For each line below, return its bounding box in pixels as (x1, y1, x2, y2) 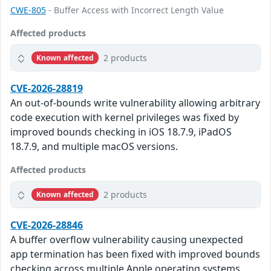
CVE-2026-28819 (10, 82, 83, 96)
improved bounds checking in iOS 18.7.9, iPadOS (10, 125, 232, 139)
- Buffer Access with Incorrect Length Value (46, 4, 224, 16)
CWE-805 (10, 4, 46, 16)
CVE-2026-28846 (10, 218, 83, 232)
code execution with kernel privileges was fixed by (10, 111, 239, 125)
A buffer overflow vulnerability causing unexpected (10, 233, 243, 247)
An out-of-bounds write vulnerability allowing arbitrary (10, 96, 260, 110)
